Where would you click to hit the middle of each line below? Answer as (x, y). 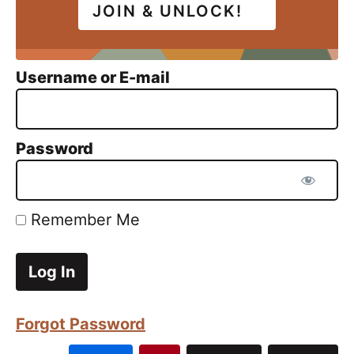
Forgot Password (81, 324)
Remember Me (83, 219)
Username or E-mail (93, 77)
